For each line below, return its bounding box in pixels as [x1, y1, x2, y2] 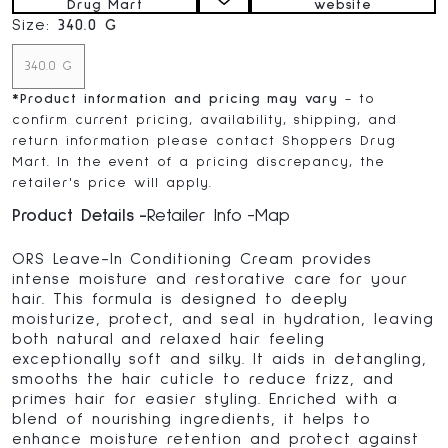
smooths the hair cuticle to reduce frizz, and [12, 371, 395, 387]
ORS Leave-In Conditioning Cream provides [12, 251, 373, 267]
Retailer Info [147, 207, 242, 225]
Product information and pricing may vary [19, 92, 339, 106]
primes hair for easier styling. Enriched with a [12, 391, 399, 407]
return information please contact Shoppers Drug [12, 134, 397, 148]
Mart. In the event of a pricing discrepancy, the [12, 155, 386, 169]
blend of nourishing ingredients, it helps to [12, 411, 372, 427]
